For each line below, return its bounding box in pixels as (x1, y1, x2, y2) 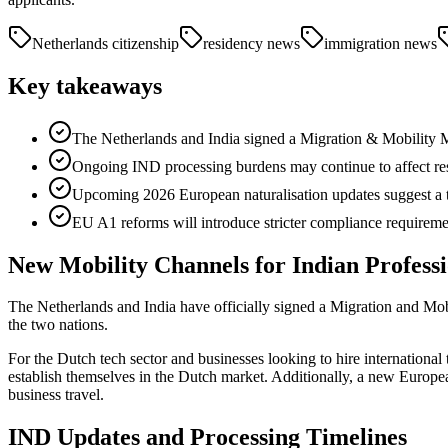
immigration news (324, 34, 437, 52)
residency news (203, 34, 300, 52)
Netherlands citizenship (32, 34, 179, 52)
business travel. (8, 386, 104, 404)
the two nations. (8, 316, 108, 334)
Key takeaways (8, 72, 162, 99)
